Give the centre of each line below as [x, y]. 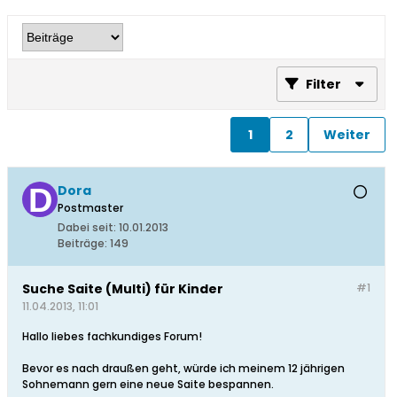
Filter [323, 85]
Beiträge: [82, 244]
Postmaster [90, 208]
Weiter [347, 134]
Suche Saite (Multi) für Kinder [123, 289]
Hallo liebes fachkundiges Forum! [112, 337]
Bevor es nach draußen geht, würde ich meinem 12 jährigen [183, 369]
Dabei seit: [87, 228]
